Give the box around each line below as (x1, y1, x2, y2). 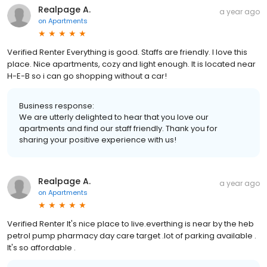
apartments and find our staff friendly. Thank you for (19, 123, 218, 135)
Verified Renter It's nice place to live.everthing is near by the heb (7, 218, 254, 230)
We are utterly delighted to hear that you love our (19, 111, 209, 123)
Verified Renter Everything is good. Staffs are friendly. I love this (7, 46, 247, 58)
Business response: (19, 100, 94, 112)
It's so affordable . (7, 242, 76, 254)
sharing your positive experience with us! (19, 134, 176, 146)
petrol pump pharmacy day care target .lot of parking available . (7, 230, 256, 242)
